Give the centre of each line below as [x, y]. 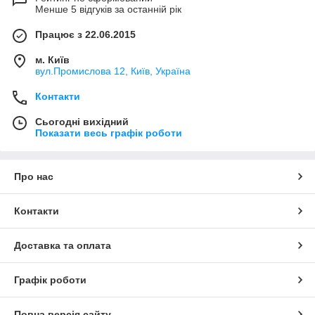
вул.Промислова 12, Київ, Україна [113, 71]
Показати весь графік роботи [109, 133]
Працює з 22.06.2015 [85, 35]
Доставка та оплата [63, 246]
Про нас [34, 177]
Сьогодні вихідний [82, 122]
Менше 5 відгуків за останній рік [108, 9]
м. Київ [52, 60]
